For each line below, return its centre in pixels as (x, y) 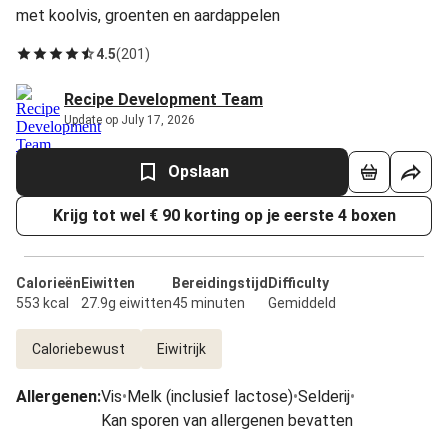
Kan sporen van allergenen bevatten (227, 420)
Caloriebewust (78, 349)
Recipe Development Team (163, 99)
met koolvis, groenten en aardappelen (148, 15)
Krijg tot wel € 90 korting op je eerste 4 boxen (224, 215)
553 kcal (42, 303)
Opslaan (198, 171)
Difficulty (298, 283)
